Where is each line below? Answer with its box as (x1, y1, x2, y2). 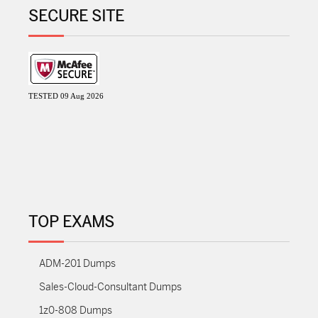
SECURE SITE (28, 8, 124, 25)
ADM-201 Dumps (39, 258, 116, 269)
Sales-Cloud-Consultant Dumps (39, 282, 182, 292)
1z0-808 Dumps (39, 305, 112, 316)
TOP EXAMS (28, 214, 114, 231)
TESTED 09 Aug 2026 (28, 92, 104, 100)
